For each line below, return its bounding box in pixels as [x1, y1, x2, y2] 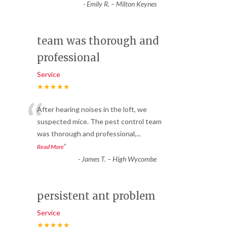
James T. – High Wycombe [81, 155, 157, 164]
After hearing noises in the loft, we [37, 105, 147, 114]
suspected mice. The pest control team [37, 117, 162, 126]
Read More [37, 143, 64, 151]
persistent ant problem [37, 190, 156, 203]
